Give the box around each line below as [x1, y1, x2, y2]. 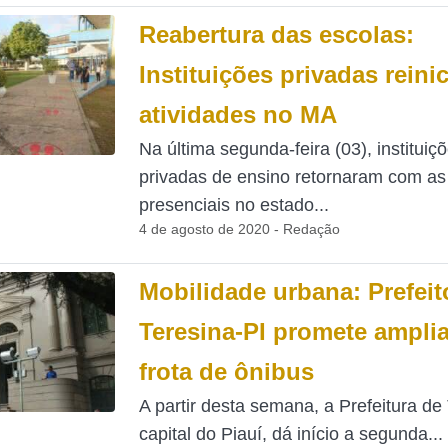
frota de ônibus [138, 358, 314, 385]
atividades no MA [138, 101, 337, 128]
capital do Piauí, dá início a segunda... [138, 424, 443, 444]
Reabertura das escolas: [138, 21, 414, 48]
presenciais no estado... [138, 195, 329, 215]
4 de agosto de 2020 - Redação [138, 221, 340, 237]
